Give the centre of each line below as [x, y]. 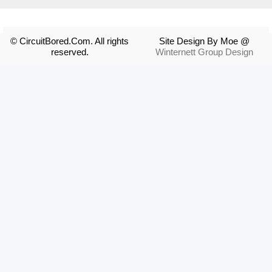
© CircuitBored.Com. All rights [70, 41]
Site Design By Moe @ [204, 41]
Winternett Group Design [204, 52]
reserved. [70, 52]
